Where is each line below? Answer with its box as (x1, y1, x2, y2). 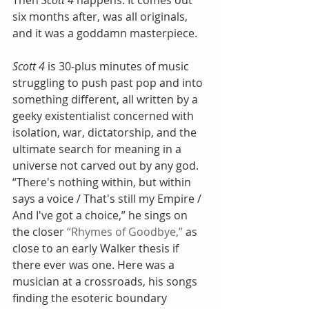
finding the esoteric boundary (12, 290, 170, 306)
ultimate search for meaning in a (12, 141, 184, 157)
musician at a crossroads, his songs (12, 274, 200, 290)
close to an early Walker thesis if (12, 241, 181, 257)
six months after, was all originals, (12, 9, 190, 25)
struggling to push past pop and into (12, 75, 206, 91)
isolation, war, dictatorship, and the (12, 125, 199, 141)
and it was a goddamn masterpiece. (12, 26, 197, 41)
